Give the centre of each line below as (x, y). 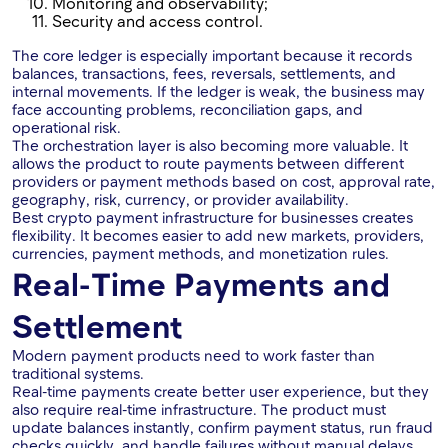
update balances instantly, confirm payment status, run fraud (222, 427)
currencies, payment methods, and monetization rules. (200, 253)
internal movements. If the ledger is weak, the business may (218, 91)
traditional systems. (78, 373)
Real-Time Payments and (201, 283)
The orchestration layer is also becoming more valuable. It (210, 145)
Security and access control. (157, 21)
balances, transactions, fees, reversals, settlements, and (204, 73)
